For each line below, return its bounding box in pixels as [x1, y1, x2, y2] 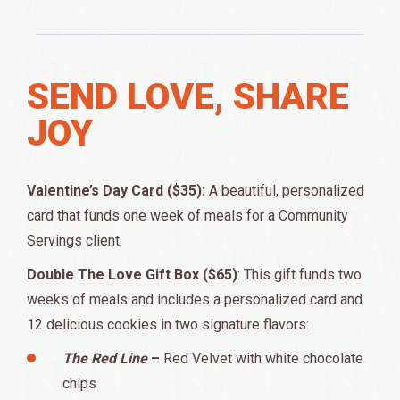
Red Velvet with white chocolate [163, 350, 363, 368]
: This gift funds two [237, 266, 362, 284]
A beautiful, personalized [209, 182, 364, 200]
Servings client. [27, 232, 122, 250]
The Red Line [62, 350, 147, 368]
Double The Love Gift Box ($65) [27, 266, 237, 284]
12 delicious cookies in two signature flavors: [27, 316, 309, 334]
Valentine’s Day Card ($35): [27, 182, 209, 200]
